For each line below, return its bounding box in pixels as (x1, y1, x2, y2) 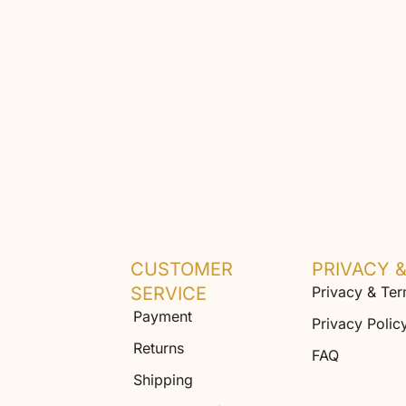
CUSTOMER (130, 258, 234, 281)
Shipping (133, 371, 194, 390)
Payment (133, 307, 193, 326)
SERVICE (130, 283, 208, 305)
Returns (133, 339, 185, 358)
